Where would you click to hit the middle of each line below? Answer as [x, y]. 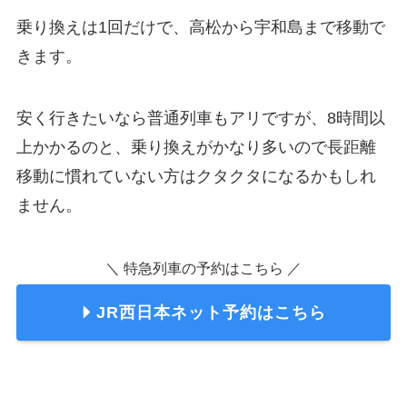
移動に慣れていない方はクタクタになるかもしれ [196, 176]
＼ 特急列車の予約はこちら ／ [203, 268]
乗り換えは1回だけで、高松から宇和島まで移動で [200, 28]
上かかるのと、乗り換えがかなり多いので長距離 [196, 147]
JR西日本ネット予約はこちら [211, 312]
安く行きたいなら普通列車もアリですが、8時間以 [200, 118]
